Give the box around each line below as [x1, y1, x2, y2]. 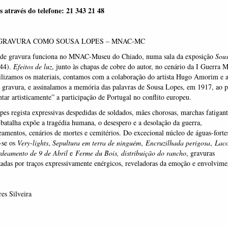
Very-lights [17, 138, 48, 148]
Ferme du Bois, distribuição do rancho [75, 148, 186, 158]
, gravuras [186, 148, 215, 158]
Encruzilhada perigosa [145, 138, 210, 148]
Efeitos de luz [13, 62, 52, 71]
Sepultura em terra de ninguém [50, 138, 141, 148]
